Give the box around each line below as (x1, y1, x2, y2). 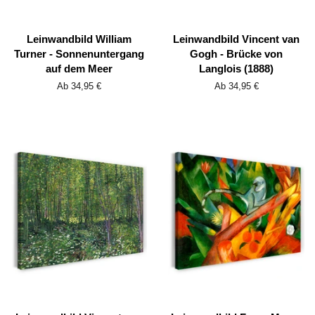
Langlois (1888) (199, 63, 274, 75)
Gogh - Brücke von (190, 48, 283, 60)
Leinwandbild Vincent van (173, 33, 300, 46)
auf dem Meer (45, 63, 112, 75)
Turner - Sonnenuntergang (13, 48, 144, 60)
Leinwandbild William (26, 33, 131, 46)
